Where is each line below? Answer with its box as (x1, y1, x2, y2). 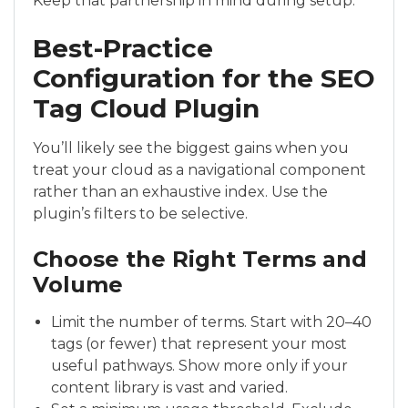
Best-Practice (33, 33, 213, 64)
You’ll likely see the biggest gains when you (33, 139, 349, 157)
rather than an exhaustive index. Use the (33, 183, 328, 200)
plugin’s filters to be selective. (33, 205, 248, 222)
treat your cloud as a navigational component (33, 161, 366, 178)
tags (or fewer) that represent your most (51, 335, 347, 352)
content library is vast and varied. (51, 379, 288, 396)
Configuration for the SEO (33, 63, 375, 94)
